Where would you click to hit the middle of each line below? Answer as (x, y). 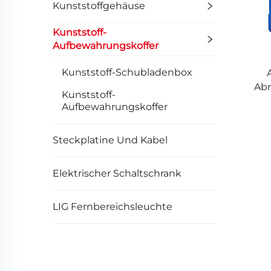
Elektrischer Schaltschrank (117, 173)
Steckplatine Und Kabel (110, 140)
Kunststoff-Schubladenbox (127, 72)
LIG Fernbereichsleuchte (113, 207)
